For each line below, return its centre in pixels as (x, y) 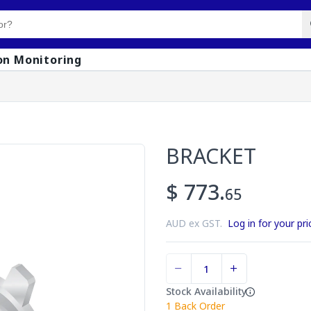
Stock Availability (206, 291)
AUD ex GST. (197, 223)
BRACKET (211, 156)
